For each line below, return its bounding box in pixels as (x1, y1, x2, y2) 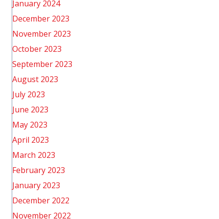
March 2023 (12, 150, 55, 160)
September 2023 (12, 59, 72, 69)
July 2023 (12, 89, 45, 100)
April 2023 (12, 134, 49, 145)
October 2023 (12, 44, 62, 54)
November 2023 (12, 28, 71, 39)
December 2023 (12, 13, 69, 24)
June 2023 (12, 104, 48, 115)
